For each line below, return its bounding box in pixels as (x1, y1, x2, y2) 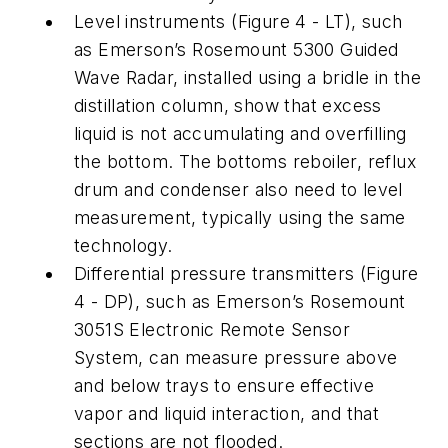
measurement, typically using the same (74, 206, 406, 228)
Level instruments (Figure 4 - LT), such (74, 10, 403, 32)
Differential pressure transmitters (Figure (74, 262, 419, 284)
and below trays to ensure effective (74, 374, 374, 396)
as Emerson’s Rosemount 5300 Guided (74, 38, 399, 60)
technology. (74, 234, 173, 256)
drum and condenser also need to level (74, 178, 403, 200)
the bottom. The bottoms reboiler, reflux (74, 150, 416, 172)
